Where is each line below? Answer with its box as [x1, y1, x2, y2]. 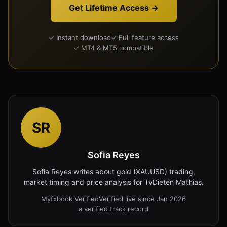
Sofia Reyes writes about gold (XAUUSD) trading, [32, 167, 195, 176]
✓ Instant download [48, 33, 111, 42]
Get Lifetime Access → [68, 2, 159, 13]
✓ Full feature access [110, 33, 179, 42]
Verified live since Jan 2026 [99, 194, 186, 203]
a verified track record [79, 204, 148, 213]
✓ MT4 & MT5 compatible [73, 43, 154, 52]
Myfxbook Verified [41, 194, 99, 203]
